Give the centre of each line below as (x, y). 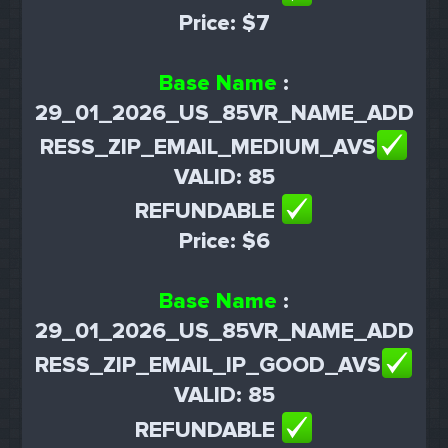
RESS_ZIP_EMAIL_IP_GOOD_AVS (207, 366)
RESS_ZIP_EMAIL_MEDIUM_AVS (207, 147)
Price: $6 (224, 242)
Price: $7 (224, 23)
